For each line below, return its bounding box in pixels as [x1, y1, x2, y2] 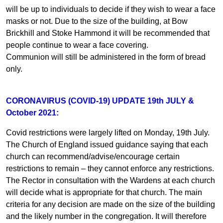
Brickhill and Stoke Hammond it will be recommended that [6, 28, 210, 37]
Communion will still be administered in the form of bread [6, 52, 206, 61]
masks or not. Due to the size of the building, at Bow [6, 16, 188, 25]
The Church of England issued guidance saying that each [6, 140, 208, 149]
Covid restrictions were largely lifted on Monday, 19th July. [6, 128, 210, 137]
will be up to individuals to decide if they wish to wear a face [6, 4, 216, 13]
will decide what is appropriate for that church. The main [6, 188, 202, 197]
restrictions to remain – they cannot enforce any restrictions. [6, 164, 214, 173]
